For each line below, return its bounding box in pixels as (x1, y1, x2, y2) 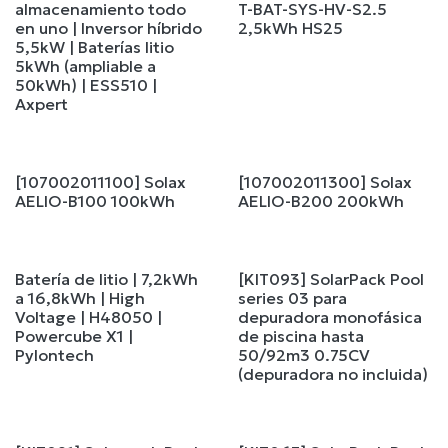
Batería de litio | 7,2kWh (15, 269, 198, 290)
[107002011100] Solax (15, 172, 186, 193)
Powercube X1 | (15, 326, 133, 347)
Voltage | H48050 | (15, 307, 162, 328)
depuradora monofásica (237, 307, 422, 328)
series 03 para (237, 288, 347, 309)
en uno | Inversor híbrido (15, 18, 202, 39)
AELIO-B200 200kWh (237, 191, 404, 212)
